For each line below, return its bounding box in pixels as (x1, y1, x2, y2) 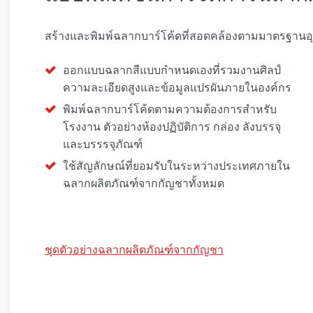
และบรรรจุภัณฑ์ (63, 136, 143, 152)
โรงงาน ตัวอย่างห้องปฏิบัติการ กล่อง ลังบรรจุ (63, 119, 282, 134)
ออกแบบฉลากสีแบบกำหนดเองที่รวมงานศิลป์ (63, 62, 282, 78)
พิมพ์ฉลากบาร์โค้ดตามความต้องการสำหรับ (63, 101, 277, 117)
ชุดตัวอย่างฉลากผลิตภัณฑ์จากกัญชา (45, 242, 224, 257)
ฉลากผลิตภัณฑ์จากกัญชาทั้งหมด (63, 175, 225, 191)
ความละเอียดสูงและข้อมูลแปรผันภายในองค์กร (63, 80, 292, 95)
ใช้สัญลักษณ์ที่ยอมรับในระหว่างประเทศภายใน (63, 158, 291, 173)
